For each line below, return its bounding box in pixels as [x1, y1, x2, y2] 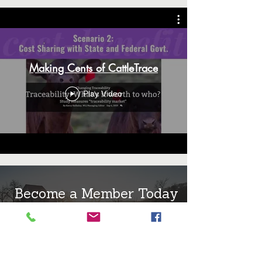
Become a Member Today [15, 188, 178, 202]
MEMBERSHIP [61, 213, 125, 226]
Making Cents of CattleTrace [29, 60, 158, 75]
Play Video [83, 89, 122, 98]
